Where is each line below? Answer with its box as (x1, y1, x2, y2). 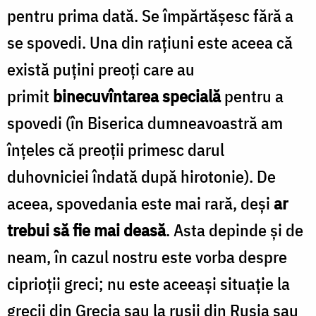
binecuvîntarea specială (53, 84, 221, 107)
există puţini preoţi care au (7, 57, 195, 80)
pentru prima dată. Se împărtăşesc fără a (7, 4, 293, 27)
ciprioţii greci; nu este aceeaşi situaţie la (7, 272, 290, 295)
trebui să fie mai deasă (7, 218, 166, 241)
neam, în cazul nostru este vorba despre (7, 245, 287, 268)
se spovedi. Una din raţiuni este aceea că (7, 30, 293, 54)
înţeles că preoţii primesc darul (7, 138, 224, 161)
